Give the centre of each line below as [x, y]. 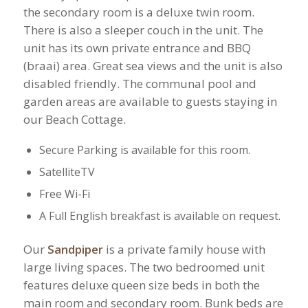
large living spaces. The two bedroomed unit [144, 267]
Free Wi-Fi [64, 194]
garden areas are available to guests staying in [150, 102]
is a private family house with [184, 249]
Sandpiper [75, 249]
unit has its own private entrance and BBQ [137, 48]
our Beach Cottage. [74, 120]
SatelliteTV [67, 172]
